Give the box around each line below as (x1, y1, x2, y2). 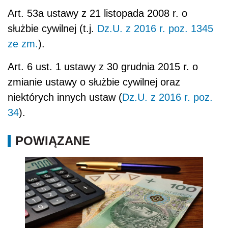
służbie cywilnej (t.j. (8, 22, 97, 34)
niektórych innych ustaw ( (8, 91, 122, 103)
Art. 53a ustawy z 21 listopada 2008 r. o (8, 7, 187, 19)
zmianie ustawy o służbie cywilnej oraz (8, 76, 180, 88)
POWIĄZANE (15, 133, 90, 148)
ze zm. (8, 38, 38, 49)
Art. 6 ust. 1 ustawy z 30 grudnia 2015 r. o (8, 61, 198, 72)
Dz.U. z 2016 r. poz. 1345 (97, 22, 213, 34)
